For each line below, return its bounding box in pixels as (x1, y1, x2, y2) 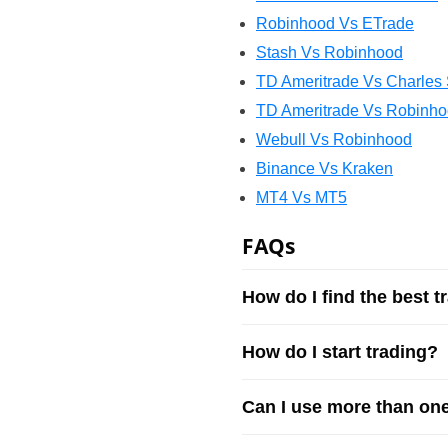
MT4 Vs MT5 (256, 189, 347, 206)
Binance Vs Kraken (256, 160, 393, 177)
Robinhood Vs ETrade (256, 15, 414, 32)
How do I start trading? (242, 342, 438, 362)
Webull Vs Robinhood (256, 131, 412, 148)
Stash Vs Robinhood (256, 44, 403, 61)
